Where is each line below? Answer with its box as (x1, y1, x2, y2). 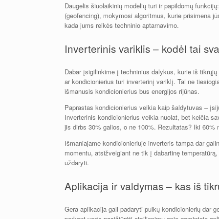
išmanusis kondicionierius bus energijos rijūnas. (65, 86, 199, 96)
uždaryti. (65, 157, 89, 167)
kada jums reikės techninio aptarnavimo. (65, 21, 179, 30)
